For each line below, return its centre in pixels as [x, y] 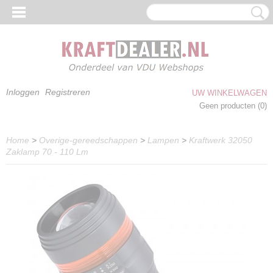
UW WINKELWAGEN [229, 93]
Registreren [68, 92]
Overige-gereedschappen [88, 140]
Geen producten [229, 106]
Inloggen [23, 92]
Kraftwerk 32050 [221, 140]
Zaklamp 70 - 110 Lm [47, 152]
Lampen [163, 140]
